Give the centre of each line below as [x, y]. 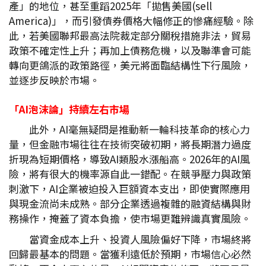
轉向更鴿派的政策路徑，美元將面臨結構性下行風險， [130, 65]
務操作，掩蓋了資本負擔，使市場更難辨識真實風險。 [130, 218]
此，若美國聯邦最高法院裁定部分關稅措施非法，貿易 [130, 35]
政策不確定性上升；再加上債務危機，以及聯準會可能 [130, 50]
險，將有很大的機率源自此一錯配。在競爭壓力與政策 [130, 174]
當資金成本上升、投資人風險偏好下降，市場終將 [140, 239]
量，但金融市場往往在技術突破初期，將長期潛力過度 [130, 144]
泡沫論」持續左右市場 [79, 109]
